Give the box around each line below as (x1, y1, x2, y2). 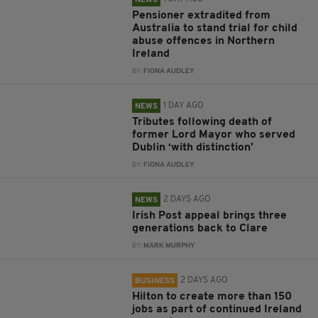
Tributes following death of (132, 116, 273, 128)
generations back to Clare (132, 223, 268, 235)
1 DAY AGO (163, 102, 204, 111)
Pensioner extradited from (132, 10, 271, 22)
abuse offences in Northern (132, 35, 275, 48)
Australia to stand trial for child (132, 23, 298, 35)
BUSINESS (135, 277, 175, 286)
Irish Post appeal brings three (132, 210, 287, 222)
